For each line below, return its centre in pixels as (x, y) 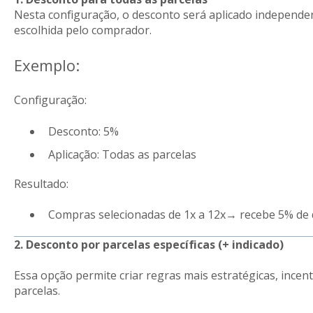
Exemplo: (46, 65)
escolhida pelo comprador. (82, 30)
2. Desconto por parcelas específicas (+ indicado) (148, 245)
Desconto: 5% (83, 131)
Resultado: (41, 183)
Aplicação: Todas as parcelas (122, 154)
